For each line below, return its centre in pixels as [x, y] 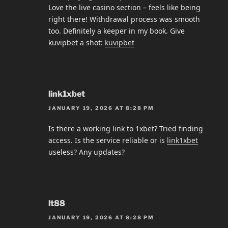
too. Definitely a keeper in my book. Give [117, 31]
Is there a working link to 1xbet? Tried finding [126, 129]
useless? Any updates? [87, 152]
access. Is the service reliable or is [108, 140]
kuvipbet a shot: [77, 42]
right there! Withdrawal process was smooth [124, 19]
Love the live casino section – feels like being [124, 7]
